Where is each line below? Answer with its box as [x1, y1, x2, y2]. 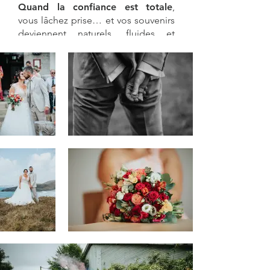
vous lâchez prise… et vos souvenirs [18, 14, 175, 26]
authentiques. [18, 41, 77, 52]
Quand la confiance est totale [18, 1, 172, 13]
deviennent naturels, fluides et [18, 28, 175, 39]
